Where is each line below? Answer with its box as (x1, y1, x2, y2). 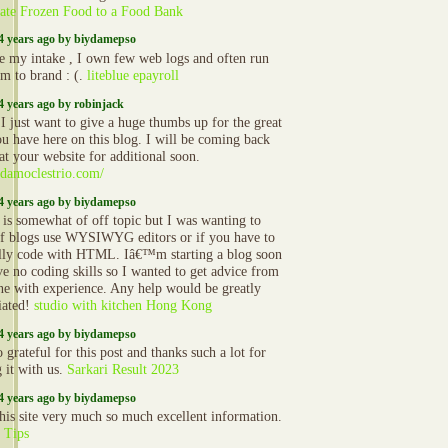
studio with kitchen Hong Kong (34, 298, 212, 314)
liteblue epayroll (87, 67, 179, 83)
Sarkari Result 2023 (67, 362, 179, 378)
